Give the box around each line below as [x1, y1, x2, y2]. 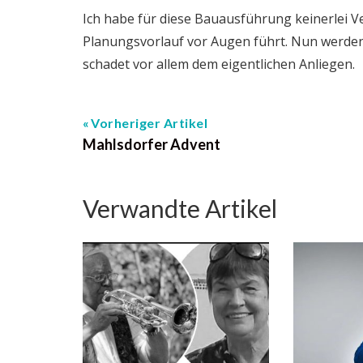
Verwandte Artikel [83, 194, 277, 223]
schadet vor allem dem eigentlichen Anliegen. [83, 55, 355, 73]
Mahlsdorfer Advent [83, 135, 220, 153]
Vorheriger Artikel [91, 115, 207, 130]
